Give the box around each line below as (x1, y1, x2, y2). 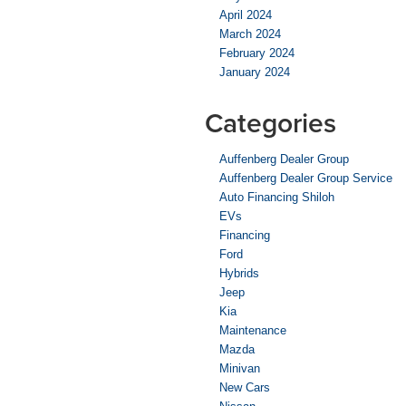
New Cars (219, 380, 270, 394)
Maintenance (219, 323, 286, 337)
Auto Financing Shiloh (219, 189, 334, 204)
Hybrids (219, 266, 259, 280)
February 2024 (219, 45, 295, 60)
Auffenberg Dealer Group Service (219, 170, 392, 185)
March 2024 (219, 26, 281, 41)
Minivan (219, 361, 260, 375)
